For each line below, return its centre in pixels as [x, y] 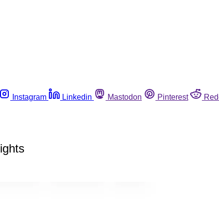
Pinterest [173, 97]
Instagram [29, 97]
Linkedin [77, 97]
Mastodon [125, 97]
